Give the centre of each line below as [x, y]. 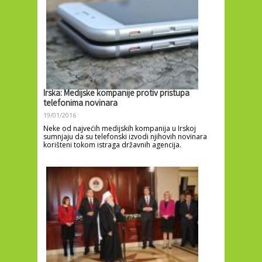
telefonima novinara [80, 104]
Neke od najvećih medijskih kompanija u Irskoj [120, 128]
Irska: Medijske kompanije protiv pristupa [116, 94]
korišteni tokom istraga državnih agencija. [112, 144]
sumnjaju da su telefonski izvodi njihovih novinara [125, 136]
